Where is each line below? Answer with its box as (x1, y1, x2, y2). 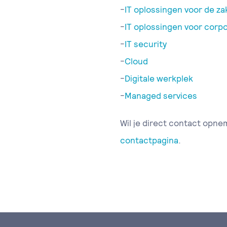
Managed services (125, 90, 197, 101)
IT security (125, 39, 167, 50)
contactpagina (120, 135, 178, 146)
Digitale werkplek (125, 73, 193, 84)
